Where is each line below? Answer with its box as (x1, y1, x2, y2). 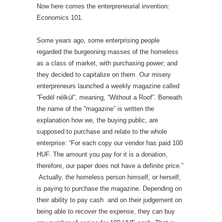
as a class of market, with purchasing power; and (37, 59, 177, 67)
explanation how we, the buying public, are (37, 116, 158, 124)
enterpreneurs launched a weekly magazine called (37, 82, 179, 90)
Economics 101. (37, 14, 83, 21)
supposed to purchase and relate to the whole (37, 128, 167, 135)
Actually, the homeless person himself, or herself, (37, 173, 181, 181)
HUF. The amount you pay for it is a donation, (37, 151, 167, 158)
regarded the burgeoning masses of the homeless (37, 48, 178, 55)
